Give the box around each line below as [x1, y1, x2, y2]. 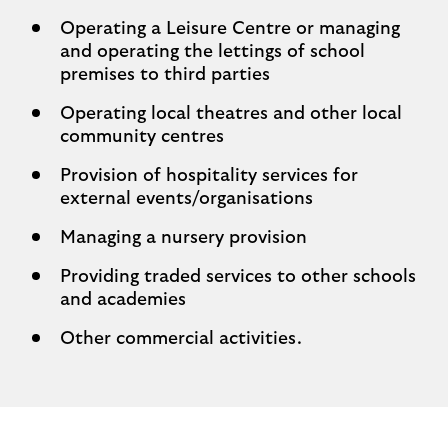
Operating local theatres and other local [60, 105, 402, 123]
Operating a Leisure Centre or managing [60, 20, 400, 38]
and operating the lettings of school [60, 43, 365, 61]
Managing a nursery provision [60, 229, 307, 247]
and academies [60, 291, 186, 309]
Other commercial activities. [60, 330, 302, 348]
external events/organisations [60, 190, 313, 208]
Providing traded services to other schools [60, 268, 416, 286]
